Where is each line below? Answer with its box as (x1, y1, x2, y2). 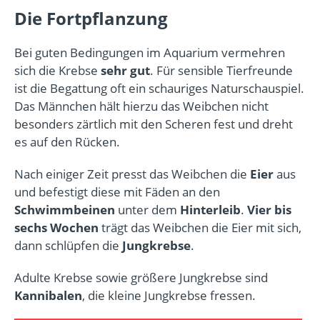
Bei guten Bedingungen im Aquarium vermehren (14, 44, 285, 61)
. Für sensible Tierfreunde (150, 61, 293, 79)
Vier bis (247, 201, 291, 218)
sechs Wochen (14, 219, 99, 236)
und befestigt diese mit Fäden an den (14, 183, 220, 200)
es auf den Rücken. (14, 133, 120, 150)
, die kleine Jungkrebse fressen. (82, 286, 256, 304)
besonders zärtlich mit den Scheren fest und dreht (14, 115, 293, 132)
